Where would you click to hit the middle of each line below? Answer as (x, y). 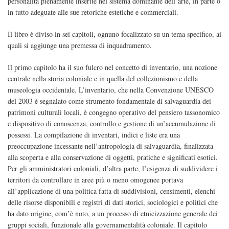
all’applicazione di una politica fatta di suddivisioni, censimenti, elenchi (111, 191)
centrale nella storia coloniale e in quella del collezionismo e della (103, 79)
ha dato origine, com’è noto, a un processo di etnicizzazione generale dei (113, 214)
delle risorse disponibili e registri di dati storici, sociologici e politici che (113, 202)
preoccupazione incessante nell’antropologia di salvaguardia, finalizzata (110, 146)
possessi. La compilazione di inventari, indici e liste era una (94, 135)
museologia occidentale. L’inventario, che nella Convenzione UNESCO (111, 90)
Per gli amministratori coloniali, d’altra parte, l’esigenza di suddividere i (113, 169)
